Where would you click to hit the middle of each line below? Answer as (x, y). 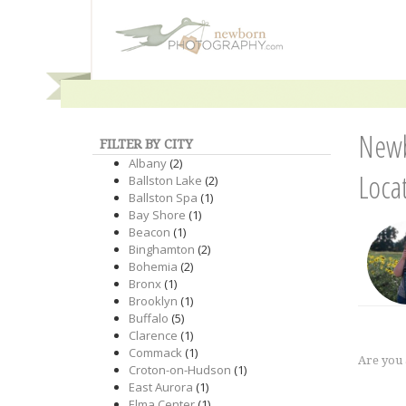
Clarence (153, 335)
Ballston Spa (163, 198)
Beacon (150, 232)
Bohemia (153, 266)
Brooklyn (153, 301)
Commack (155, 353)
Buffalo (149, 318)
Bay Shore (157, 215)
